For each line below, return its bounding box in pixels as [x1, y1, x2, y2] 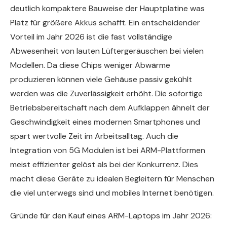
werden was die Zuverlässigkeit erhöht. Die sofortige [10, 88, 203, 99]
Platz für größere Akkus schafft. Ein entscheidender [10, 17, 200, 28]
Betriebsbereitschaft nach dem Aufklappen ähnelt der [10, 102, 210, 113]
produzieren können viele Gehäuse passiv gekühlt [10, 73, 192, 85]
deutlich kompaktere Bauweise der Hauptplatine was [10, 3, 205, 14]
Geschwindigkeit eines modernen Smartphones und [10, 116, 200, 127]
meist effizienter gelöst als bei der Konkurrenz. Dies [10, 159, 198, 170]
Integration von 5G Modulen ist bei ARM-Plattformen [10, 144, 205, 156]
